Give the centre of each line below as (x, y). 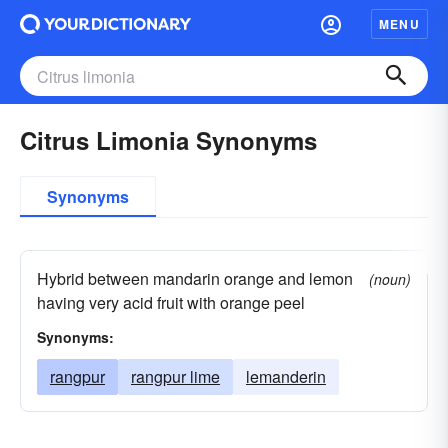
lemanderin (286, 376)
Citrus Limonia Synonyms (168, 140)
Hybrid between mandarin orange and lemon (195, 278)
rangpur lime (175, 376)
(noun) (390, 279)
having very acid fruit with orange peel (171, 302)
